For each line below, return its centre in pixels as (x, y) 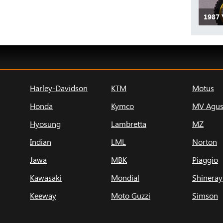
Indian (41, 141)
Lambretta (129, 123)
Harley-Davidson (59, 88)
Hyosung (45, 123)
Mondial (125, 177)
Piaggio (205, 159)
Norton (205, 141)
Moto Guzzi (131, 195)
